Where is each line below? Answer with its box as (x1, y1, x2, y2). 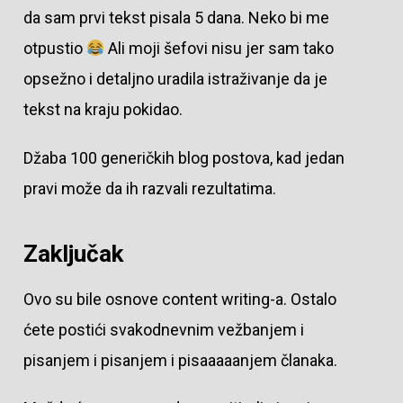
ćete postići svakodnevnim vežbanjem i (22, 319, 304, 339)
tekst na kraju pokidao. (22, 100, 183, 120)
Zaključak (22, 239, 123, 267)
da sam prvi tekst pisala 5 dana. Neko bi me (22, 8, 329, 28)
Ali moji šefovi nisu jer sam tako (104, 39, 335, 58)
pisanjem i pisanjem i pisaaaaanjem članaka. (22, 350, 337, 370)
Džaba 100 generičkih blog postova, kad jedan (22, 148, 345, 168)
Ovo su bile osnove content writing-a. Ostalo (22, 289, 336, 309)
